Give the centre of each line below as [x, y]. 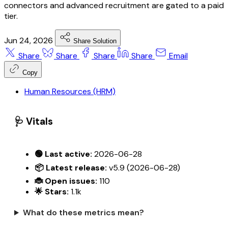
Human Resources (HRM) [70, 91]
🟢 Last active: [63, 154]
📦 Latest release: [71, 168]
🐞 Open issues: [66, 181]
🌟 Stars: [52, 192]
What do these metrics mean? [83, 213]
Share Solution [95, 41]
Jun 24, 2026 [30, 40]
